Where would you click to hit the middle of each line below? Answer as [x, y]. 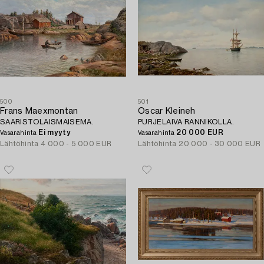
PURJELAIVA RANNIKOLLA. [186, 122]
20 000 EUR [200, 133]
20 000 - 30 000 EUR [220, 144]
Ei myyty [55, 133]
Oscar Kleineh [167, 111]
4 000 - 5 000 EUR [76, 144]
